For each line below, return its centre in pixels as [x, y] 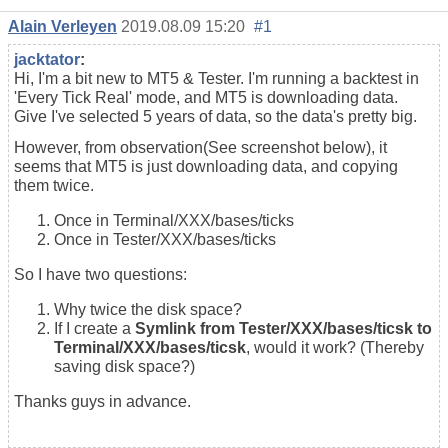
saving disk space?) [124, 366]
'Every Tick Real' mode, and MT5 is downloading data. [206, 97]
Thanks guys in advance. [102, 401]
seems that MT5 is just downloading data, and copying [206, 166]
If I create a [94, 328]
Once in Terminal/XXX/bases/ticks [174, 220]
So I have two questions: [100, 274]
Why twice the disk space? [148, 309]
